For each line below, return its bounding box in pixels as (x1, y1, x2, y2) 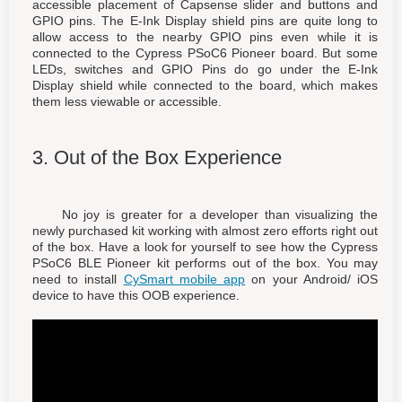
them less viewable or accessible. (32, 93, 222, 109)
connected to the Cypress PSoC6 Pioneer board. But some (32, 45, 378, 60)
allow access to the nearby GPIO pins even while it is (32, 29, 378, 44)
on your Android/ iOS (245, 271, 379, 286)
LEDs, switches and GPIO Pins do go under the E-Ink (32, 61, 378, 76)
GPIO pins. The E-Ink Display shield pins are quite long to (32, 13, 378, 28)
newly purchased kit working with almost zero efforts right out (32, 223, 378, 238)
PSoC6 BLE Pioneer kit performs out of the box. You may (32, 255, 378, 270)
